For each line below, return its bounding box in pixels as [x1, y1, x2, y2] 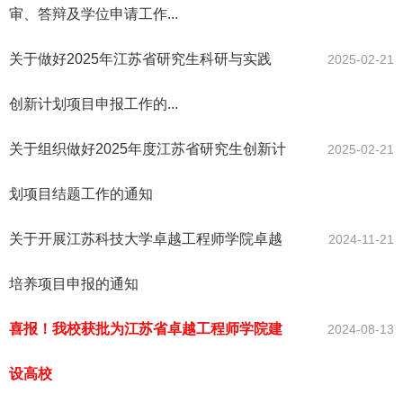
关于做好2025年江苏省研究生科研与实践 [9, 51, 272, 67]
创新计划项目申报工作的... [9, 96, 178, 112]
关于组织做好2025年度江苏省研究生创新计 [9, 141, 286, 157]
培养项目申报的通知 [9, 276, 139, 292]
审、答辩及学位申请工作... [9, 6, 178, 22]
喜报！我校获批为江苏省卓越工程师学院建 [9, 321, 282, 337]
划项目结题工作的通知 [9, 186, 153, 202]
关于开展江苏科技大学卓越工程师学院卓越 [9, 231, 282, 247]
